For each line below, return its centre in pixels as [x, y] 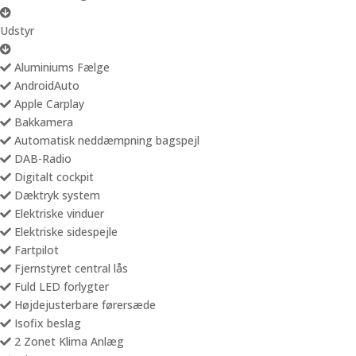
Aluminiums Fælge [60, 67]
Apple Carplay [48, 104]
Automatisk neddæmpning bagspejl [105, 140]
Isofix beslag [46, 323]
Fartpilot [35, 250]
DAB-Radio [41, 159]
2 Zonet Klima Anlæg [68, 341]
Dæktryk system [56, 195]
